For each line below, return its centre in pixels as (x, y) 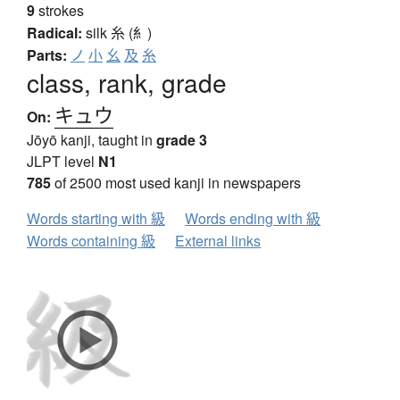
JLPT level (62, 162)
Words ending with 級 (253, 219)
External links (218, 241)
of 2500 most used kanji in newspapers (176, 183)
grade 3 (182, 140)
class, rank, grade (127, 83)
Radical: (54, 33)
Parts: (47, 55)
